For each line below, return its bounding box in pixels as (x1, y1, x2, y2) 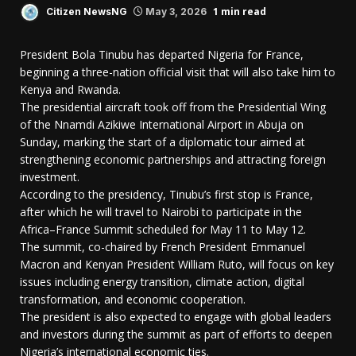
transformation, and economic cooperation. (20, 292, 246, 308)
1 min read (213, 4, 266, 18)
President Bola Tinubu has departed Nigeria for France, (20, 47, 304, 63)
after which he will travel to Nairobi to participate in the (20, 204, 302, 220)
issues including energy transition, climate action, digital (20, 274, 304, 290)
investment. (20, 169, 79, 185)
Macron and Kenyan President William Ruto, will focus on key (20, 257, 334, 273)
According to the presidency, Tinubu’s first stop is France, (20, 187, 313, 203)
